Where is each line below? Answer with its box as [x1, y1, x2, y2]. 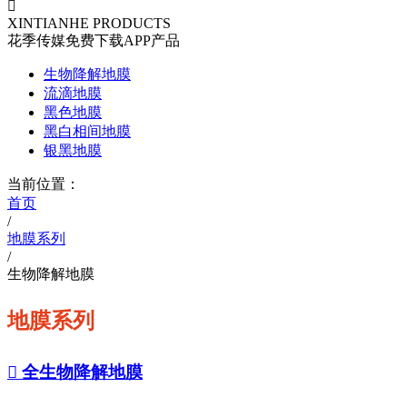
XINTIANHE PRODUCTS [7, 15, 171, 32]
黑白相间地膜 [44, 124, 131, 140]
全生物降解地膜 [17, 362, 143, 382]
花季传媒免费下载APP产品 [7, 33, 180, 49]
